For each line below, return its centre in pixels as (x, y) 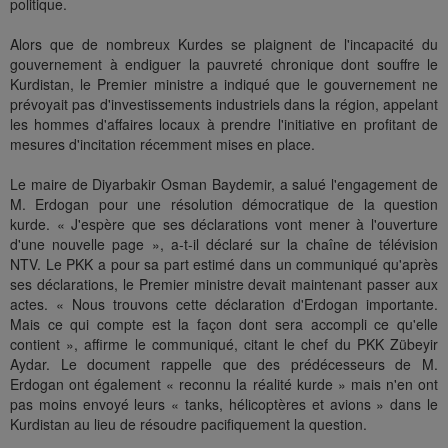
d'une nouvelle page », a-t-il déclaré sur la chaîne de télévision (224, 244)
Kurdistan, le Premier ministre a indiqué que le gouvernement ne (224, 84)
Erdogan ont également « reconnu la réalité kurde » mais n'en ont (224, 384)
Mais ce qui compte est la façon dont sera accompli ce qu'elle (224, 324)
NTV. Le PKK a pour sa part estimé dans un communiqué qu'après (224, 264)
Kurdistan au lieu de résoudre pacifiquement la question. (188, 424)
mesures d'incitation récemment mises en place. (162, 144)
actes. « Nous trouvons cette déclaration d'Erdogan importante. (224, 304)
